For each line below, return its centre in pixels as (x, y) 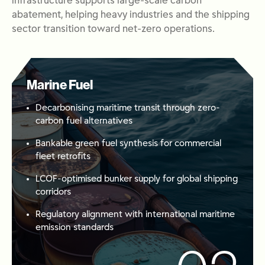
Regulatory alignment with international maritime (135, 214)
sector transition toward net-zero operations (112, 30)
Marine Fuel (60, 85)
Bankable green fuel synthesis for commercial (128, 143)
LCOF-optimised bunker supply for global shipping (137, 179)
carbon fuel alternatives (84, 121)
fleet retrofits (63, 156)
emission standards (75, 227)
